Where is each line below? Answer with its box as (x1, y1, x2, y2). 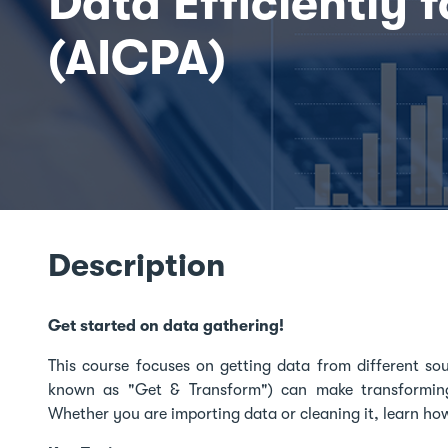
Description (48, 247, 225, 284)
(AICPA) (48, 31, 226, 86)
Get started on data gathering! (48, 317, 288, 335)
